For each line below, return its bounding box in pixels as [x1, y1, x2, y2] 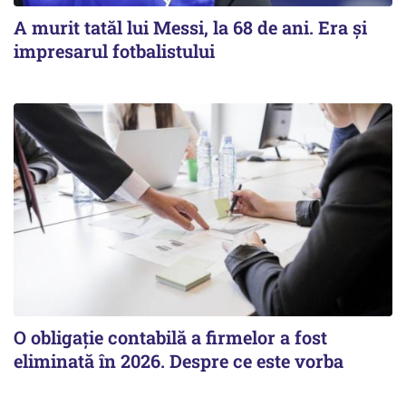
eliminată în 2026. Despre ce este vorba [14, 349, 343, 372]
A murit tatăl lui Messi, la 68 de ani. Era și [14, 14, 367, 39]
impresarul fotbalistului [14, 38, 215, 63]
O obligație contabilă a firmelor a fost [14, 325, 327, 349]
